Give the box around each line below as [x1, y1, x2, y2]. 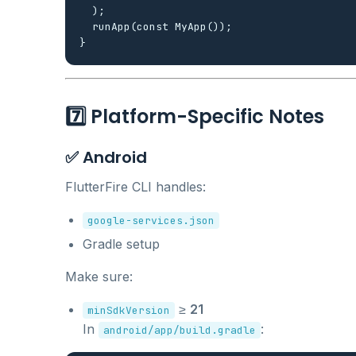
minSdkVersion [87, 303, 170, 317]
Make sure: [65, 268, 133, 284]
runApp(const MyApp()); [79, 19, 232, 33]
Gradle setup [83, 235, 160, 252]
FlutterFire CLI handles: [65, 178, 206, 195]
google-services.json [87, 213, 215, 227]
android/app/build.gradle [103, 323, 256, 337]
